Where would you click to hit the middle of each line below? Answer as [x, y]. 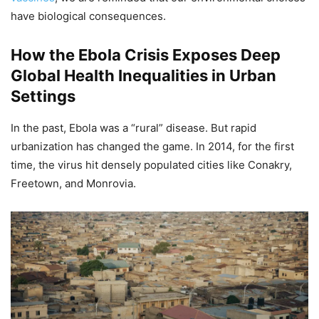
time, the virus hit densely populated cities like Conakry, [151, 165]
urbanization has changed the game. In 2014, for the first [152, 147]
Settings [43, 96]
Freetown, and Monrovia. [73, 184]
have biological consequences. [88, 16]
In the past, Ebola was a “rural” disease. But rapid [134, 128]
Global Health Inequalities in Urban [143, 76]
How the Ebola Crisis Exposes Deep [146, 55]
